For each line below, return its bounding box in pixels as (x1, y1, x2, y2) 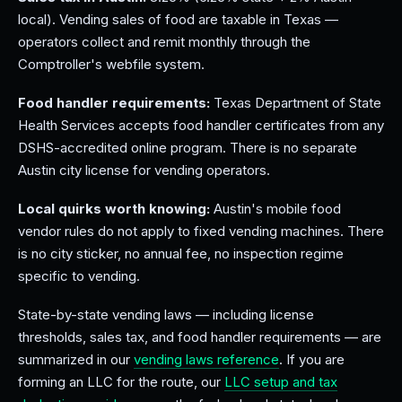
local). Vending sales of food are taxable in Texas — (18, 11, 338, 28)
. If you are (279, 351, 345, 368)
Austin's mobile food (210, 200, 341, 217)
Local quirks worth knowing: (18, 200, 210, 217)
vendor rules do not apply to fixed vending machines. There (18, 223, 384, 240)
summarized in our (18, 351, 134, 368)
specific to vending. (18, 267, 140, 284)
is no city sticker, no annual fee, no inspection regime (18, 245, 344, 262)
